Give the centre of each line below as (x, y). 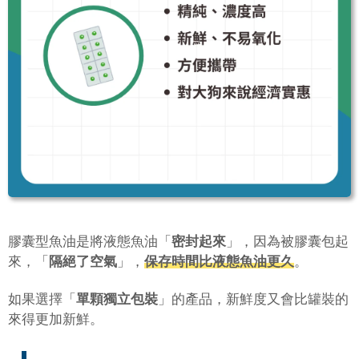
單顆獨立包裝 (117, 300)
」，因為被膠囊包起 (287, 242)
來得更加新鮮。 (56, 320)
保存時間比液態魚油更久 (219, 262)
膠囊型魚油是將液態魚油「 (90, 242)
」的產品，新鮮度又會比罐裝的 (253, 300)
